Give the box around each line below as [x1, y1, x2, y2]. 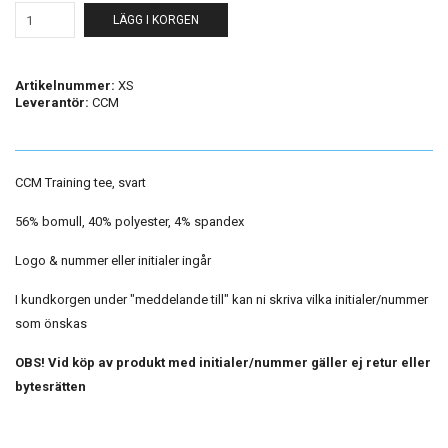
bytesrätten [15, 379, 86, 394]
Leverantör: [15, 95, 89, 110]
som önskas [15, 316, 87, 331]
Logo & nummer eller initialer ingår [15, 253, 211, 268]
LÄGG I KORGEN [113, 13, 199, 27]
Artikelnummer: [15, 78, 115, 93]
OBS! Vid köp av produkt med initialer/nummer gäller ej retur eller [15, 355, 431, 370]
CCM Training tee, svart [15, 175, 146, 190]
